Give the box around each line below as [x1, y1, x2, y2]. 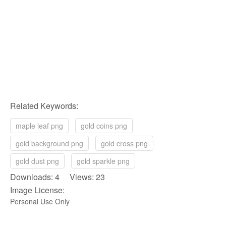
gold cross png [101, 138, 148, 148]
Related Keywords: [10, 99, 78, 111]
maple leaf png [16, 120, 63, 131]
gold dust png [16, 155, 59, 166]
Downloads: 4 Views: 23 [10, 171, 105, 183]
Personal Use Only [10, 196, 70, 206]
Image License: [10, 184, 65, 196]
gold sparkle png [77, 155, 130, 166]
